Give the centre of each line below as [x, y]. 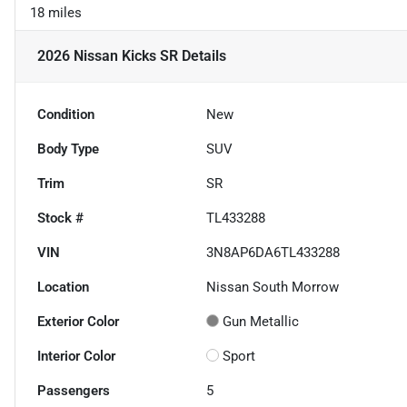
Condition [66, 115]
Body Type [68, 149]
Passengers [74, 391]
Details [202, 56]
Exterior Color [78, 322]
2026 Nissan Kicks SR [108, 56]
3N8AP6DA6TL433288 [273, 253]
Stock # [60, 218]
